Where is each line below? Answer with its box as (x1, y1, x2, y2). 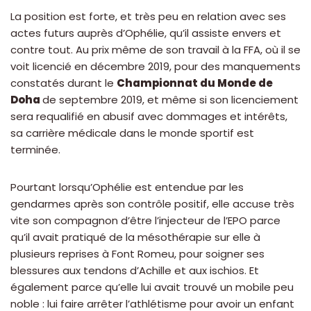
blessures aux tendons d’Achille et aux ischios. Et (10, 263, 259, 278)
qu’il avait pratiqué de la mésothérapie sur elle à (10, 230, 260, 245)
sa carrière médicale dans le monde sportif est (10, 126, 254, 141)
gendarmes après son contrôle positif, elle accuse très (10, 196, 294, 212)
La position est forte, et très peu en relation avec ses (10, 9, 286, 24)
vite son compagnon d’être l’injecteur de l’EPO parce (10, 213, 280, 228)
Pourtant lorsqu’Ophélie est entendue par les (10, 180, 244, 195)
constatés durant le (10, 76, 117, 91)
